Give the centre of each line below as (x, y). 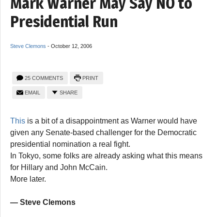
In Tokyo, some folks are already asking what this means (106, 155)
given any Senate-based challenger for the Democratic (103, 132)
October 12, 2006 (71, 46)
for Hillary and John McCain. (59, 167)
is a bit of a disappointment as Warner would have (111, 121)
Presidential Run (64, 21)
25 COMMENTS (44, 78)
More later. (28, 179)
